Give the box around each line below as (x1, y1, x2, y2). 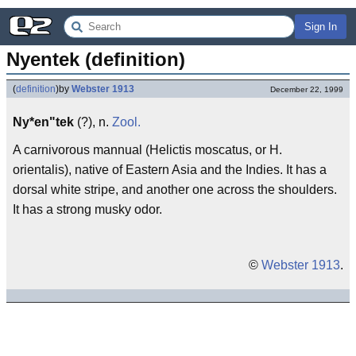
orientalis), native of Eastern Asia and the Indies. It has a (13, 163, 327, 176)
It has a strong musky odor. (13, 203, 162, 216)
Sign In (304, 21, 337, 33)
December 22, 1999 (270, 85, 343, 94)
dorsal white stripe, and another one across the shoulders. (13, 183, 337, 196)
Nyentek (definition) (6, 48, 185, 70)
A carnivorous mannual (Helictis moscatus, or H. (13, 143, 282, 157)
